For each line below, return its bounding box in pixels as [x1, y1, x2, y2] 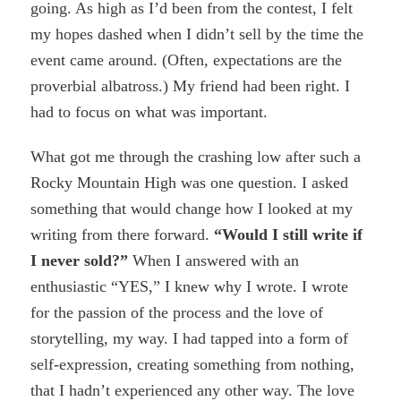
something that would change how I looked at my [30, 200, 354, 218]
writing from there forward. [30, 226, 215, 244]
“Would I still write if [214, 226, 363, 244]
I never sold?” [30, 252, 129, 270]
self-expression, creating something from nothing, [30, 355, 355, 374]
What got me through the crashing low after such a [30, 148, 362, 166]
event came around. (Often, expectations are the [30, 51, 343, 70]
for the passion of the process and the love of [30, 303, 324, 322]
